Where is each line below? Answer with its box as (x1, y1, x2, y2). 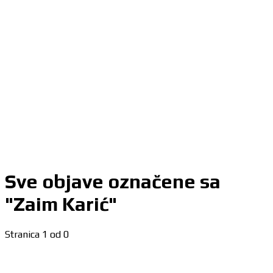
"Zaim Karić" (5, 193, 117, 216)
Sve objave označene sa (5, 170, 221, 193)
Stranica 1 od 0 (5, 228, 69, 240)
